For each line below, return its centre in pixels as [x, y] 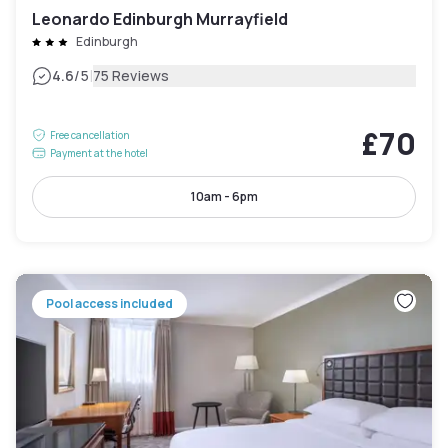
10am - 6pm [224, 197]
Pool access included [109, 304]
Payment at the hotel [99, 153]
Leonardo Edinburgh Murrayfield [160, 19]
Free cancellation [90, 135]
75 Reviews [131, 76]
